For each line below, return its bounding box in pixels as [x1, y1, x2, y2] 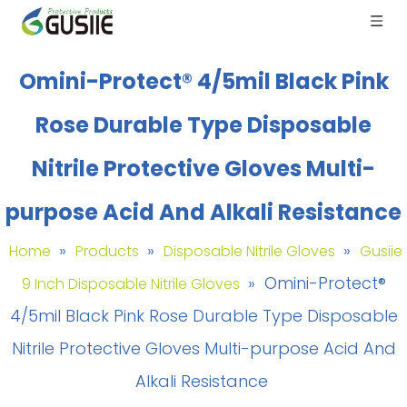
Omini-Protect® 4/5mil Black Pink [18, 66, 389, 96]
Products [75, 241, 139, 262]
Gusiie [360, 241, 402, 262]
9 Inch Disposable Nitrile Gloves [21, 273, 240, 294]
